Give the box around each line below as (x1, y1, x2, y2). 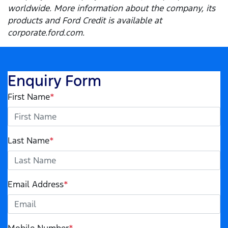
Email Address (8, 179, 64, 190)
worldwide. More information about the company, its (8, 3, 215, 14)
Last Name (8, 135, 49, 147)
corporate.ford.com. (8, 27, 84, 39)
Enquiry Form (8, 71, 101, 91)
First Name (8, 91, 50, 103)
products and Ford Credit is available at (8, 15, 162, 26)
